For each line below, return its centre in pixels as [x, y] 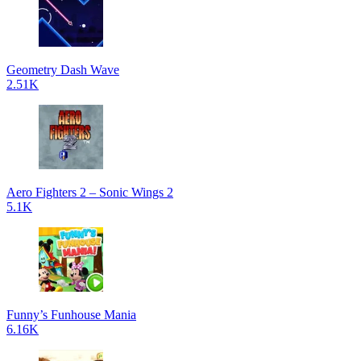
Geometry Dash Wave [63, 70]
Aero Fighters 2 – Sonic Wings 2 [90, 192]
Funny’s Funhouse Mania [71, 315]
